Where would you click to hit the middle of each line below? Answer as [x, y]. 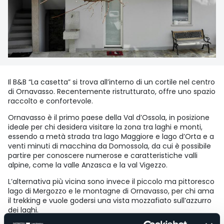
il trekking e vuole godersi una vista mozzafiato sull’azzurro [110, 200]
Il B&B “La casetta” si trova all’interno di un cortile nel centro [111, 82]
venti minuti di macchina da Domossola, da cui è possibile [109, 146]
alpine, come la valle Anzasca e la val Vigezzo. [88, 165]
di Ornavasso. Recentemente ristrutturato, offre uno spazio [112, 91]
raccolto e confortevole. [50, 101]
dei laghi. [23, 210]
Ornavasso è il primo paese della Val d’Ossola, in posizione [109, 117]
